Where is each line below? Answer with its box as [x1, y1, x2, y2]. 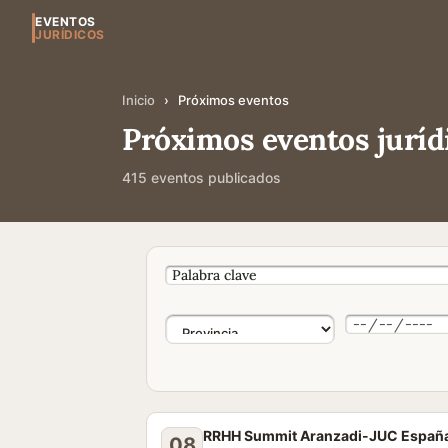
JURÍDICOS [35, 27, 105, 42]
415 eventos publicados [122, 169, 281, 186]
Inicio [122, 92, 155, 108]
